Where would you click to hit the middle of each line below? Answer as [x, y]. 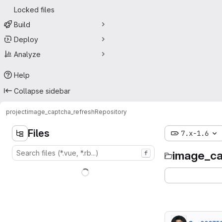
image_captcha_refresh [61, 111]
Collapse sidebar [42, 91]
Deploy [26, 39]
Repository [111, 111]
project [16, 111]
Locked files [34, 9]
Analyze [27, 54]
